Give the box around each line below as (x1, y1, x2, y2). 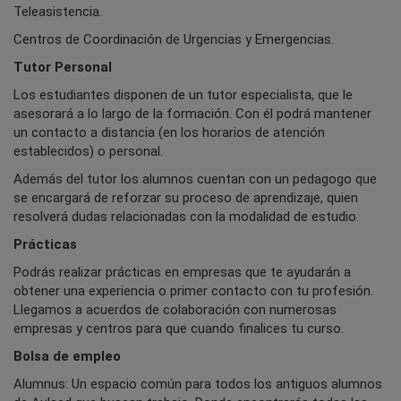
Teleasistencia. (13, 4, 102, 21)
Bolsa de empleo (13, 348, 121, 365)
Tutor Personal (13, 59, 112, 76)
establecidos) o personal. (13, 143, 163, 160)
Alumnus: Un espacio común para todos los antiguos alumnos (13, 376, 382, 393)
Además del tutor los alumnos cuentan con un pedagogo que (13, 171, 377, 188)
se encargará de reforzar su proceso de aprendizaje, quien (13, 190, 358, 207)
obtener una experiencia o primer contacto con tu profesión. (13, 283, 373, 300)
